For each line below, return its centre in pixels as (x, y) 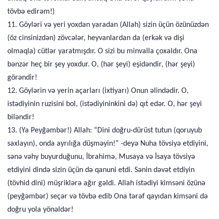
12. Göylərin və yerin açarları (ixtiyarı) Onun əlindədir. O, (98, 91)
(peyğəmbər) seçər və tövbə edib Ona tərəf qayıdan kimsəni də (108, 197)
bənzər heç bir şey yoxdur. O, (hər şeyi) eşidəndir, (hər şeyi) (101, 65)
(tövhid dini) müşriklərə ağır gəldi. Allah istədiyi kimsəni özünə (106, 183)
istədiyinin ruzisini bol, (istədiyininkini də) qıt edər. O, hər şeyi (105, 104)
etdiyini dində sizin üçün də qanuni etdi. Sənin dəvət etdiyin (101, 170)
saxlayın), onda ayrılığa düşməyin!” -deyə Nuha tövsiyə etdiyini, (108, 144)
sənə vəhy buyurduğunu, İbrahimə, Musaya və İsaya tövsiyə (101, 157)
